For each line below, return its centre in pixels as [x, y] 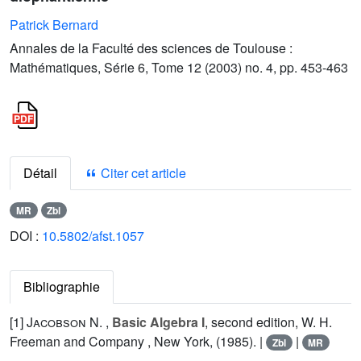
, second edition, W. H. [268, 322]
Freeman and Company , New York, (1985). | [138, 341]
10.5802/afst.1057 [93, 236]
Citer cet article [142, 172]
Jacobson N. [64, 322]
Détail [40, 172]
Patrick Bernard [54, 24]
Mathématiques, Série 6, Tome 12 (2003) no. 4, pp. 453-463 [179, 67]
